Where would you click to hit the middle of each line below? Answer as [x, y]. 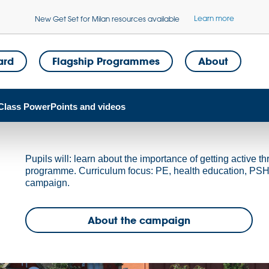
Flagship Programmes [106, 61]
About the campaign [139, 220]
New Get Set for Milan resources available [107, 19]
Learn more [214, 18]
